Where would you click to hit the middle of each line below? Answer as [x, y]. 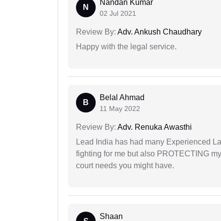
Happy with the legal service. [126, 47]
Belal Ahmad [122, 98]
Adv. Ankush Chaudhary [159, 32]
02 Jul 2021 [118, 14]
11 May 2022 [120, 109]
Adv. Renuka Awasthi [154, 127]
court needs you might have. [125, 166]
